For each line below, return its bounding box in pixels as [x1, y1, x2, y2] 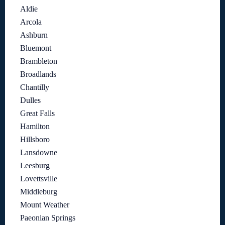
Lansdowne [20, 148, 57, 157]
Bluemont [20, 44, 51, 53]
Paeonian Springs [20, 213, 75, 222]
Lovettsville [20, 174, 57, 183]
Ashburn [20, 31, 48, 40]
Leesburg [20, 161, 50, 170]
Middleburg [20, 187, 57, 196]
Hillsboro [20, 135, 50, 144]
